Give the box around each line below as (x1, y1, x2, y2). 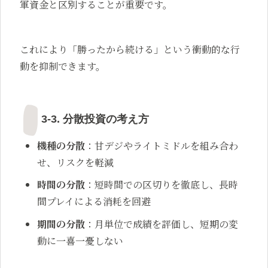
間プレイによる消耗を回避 (37, 194, 151, 209)
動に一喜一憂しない (37, 233, 124, 248)
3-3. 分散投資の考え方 (41, 112, 149, 125)
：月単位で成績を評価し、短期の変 (85, 217, 239, 231)
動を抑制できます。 (20, 59, 105, 73)
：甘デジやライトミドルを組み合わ (85, 138, 239, 153)
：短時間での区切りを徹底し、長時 (85, 178, 239, 192)
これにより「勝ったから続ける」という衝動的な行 (20, 42, 240, 56)
